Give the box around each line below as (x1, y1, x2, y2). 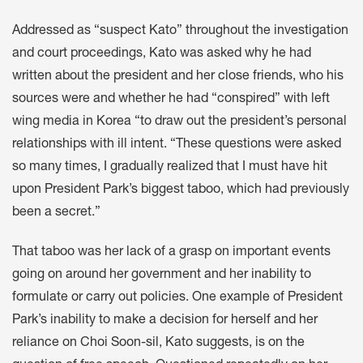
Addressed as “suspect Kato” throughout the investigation (12, 24, 348, 38)
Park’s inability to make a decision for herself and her (12, 314, 318, 327)
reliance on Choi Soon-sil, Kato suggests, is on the (12, 336, 305, 350)
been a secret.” (12, 206, 100, 220)
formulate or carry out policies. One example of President (12, 291, 343, 305)
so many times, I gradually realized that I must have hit (12, 160, 327, 174)
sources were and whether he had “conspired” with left (12, 92, 330, 106)
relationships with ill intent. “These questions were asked (12, 138, 341, 152)
